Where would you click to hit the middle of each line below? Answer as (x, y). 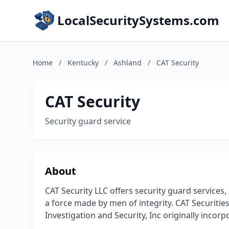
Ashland (128, 63)
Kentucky (83, 63)
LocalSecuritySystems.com (138, 20)
